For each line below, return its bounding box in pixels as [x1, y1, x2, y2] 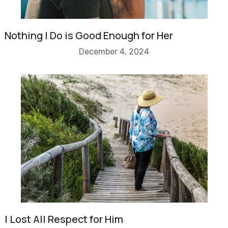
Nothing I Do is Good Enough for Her [4, 28, 173, 42]
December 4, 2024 [79, 47, 149, 56]
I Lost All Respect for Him [4, 212, 123, 226]
